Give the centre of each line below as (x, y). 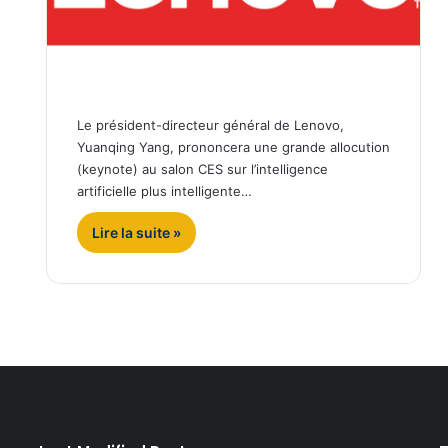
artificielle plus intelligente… (164, 191)
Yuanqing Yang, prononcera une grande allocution (233, 147)
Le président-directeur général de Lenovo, (210, 125)
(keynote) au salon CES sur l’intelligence (202, 169)
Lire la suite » (136, 233)
